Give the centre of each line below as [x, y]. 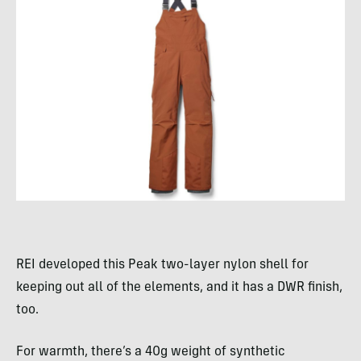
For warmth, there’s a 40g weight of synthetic [151, 352]
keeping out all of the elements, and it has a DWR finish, [179, 287]
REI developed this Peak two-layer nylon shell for [162, 265]
